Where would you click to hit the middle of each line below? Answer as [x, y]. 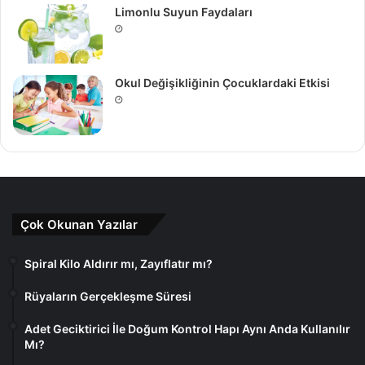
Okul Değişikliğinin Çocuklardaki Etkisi [222, 83]
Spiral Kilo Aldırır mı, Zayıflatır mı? [119, 263]
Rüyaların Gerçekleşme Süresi [108, 296]
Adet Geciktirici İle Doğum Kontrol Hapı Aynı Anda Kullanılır [187, 328]
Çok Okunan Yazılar [79, 224]
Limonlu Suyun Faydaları [184, 11]
